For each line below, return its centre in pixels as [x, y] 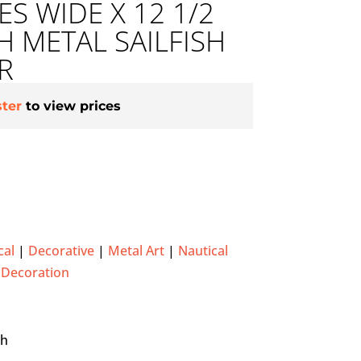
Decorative [61, 251]
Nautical [203, 251]
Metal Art [136, 251]
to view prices [73, 106]
